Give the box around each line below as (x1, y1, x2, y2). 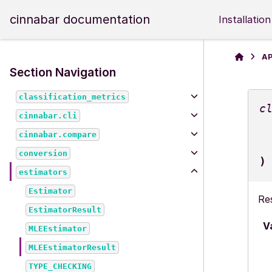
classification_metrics (19, 92, 126, 101)
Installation (219, 13, 271, 25)
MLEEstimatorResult (29, 243, 117, 252)
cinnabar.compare (19, 130, 97, 139)
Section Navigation (10, 65, 116, 80)
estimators (19, 168, 68, 177)
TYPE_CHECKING (29, 262, 92, 271)
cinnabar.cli (19, 111, 78, 120)
